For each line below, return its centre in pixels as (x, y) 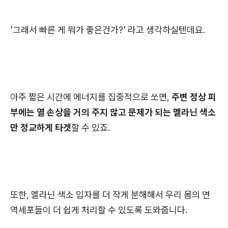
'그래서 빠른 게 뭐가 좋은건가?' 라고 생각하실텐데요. (108, 30)
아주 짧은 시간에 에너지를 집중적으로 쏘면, (91, 97)
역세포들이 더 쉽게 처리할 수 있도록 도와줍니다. (99, 210)
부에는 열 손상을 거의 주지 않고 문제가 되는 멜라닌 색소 (113, 112)
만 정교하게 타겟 (41, 128)
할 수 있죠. (91, 128)
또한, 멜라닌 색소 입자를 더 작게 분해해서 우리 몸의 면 (110, 195)
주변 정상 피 (194, 97)
